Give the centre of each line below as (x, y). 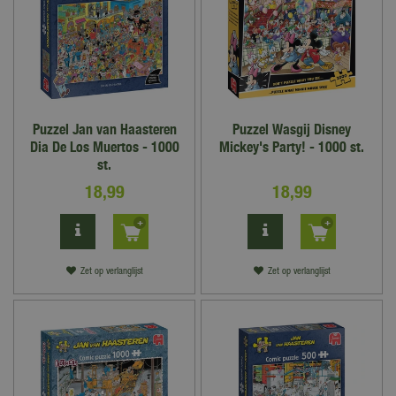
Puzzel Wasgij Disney (292, 129)
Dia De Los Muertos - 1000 (104, 147)
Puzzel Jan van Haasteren (104, 129)
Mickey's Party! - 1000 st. (292, 147)
